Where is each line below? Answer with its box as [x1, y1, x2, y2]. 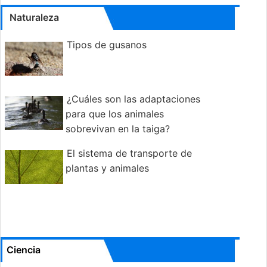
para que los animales [66, 108, 164, 120]
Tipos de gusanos [67, 39, 147, 51]
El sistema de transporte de [67, 147, 192, 160]
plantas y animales [66, 162, 149, 175]
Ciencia [7, 244, 41, 256]
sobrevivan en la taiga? [66, 123, 170, 135]
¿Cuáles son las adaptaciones [67, 93, 200, 105]
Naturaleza [10, 11, 59, 24]
